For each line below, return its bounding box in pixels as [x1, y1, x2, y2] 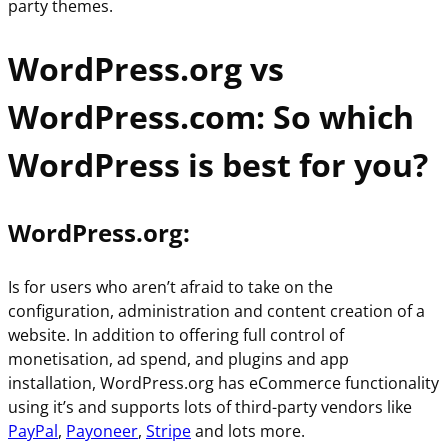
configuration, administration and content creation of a [8, 300, 425, 323]
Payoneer [66, 420, 138, 443]
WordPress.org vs [8, 46, 284, 90]
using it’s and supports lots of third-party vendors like [8, 396, 412, 419]
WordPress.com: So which [8, 94, 414, 138]
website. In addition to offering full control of [8, 324, 344, 347]
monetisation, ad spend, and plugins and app [8, 348, 349, 371]
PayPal [8, 420, 58, 443]
